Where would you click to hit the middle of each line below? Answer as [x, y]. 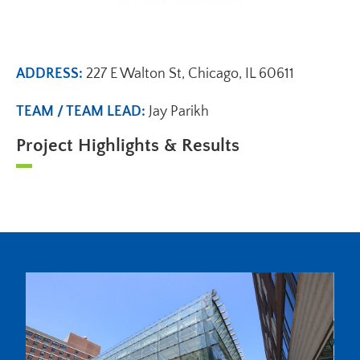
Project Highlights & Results [128, 146]
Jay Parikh [179, 112]
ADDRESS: [51, 74]
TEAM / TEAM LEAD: [82, 112]
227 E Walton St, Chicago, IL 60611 [190, 74]
